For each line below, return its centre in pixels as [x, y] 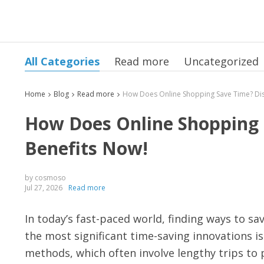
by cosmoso [45, 178]
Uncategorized [221, 61]
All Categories [62, 61]
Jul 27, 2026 [44, 188]
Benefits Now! [86, 148]
